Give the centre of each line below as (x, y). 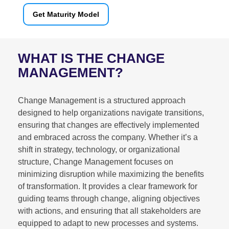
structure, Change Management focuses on (96, 162)
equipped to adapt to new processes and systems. (108, 223)
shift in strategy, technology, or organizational (99, 149)
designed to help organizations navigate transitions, (111, 112)
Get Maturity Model (66, 14)
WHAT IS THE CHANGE (91, 58)
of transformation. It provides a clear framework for (108, 186)
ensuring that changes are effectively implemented (109, 125)
